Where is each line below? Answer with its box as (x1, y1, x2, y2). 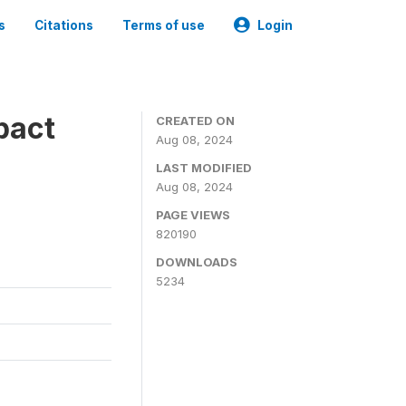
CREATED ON (156, 113, 235, 128)
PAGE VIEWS (156, 208, 230, 222)
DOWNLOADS (156, 255, 237, 269)
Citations (34, 18, 93, 33)
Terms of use (122, 18, 205, 33)
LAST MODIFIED (156, 160, 252, 175)
